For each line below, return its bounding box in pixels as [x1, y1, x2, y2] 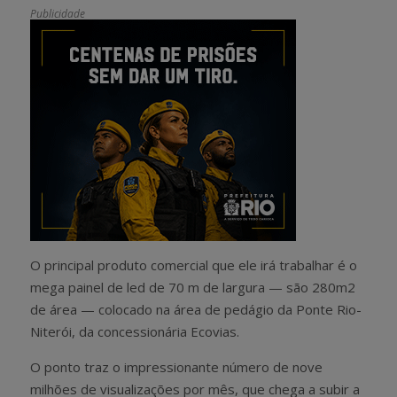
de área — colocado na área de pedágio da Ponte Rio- [30, 300, 362, 318]
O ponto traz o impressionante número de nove [30, 357, 323, 376]
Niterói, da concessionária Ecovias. [30, 322, 239, 340]
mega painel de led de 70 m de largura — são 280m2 [30, 277, 355, 296]
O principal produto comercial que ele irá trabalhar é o [30, 255, 357, 274]
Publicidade [30, 5, 85, 21]
